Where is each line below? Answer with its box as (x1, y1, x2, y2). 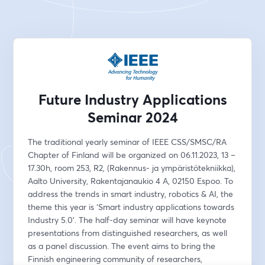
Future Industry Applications (38, 90, 227, 109)
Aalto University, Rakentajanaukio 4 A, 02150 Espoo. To (28, 175, 234, 186)
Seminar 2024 (87, 108, 178, 127)
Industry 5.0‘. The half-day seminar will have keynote (28, 214, 227, 225)
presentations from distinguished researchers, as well (28, 227, 228, 238)
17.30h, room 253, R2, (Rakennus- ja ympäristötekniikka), (28, 162, 236, 173)
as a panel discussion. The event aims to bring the (28, 240, 216, 251)
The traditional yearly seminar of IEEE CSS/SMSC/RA (28, 136, 227, 147)
